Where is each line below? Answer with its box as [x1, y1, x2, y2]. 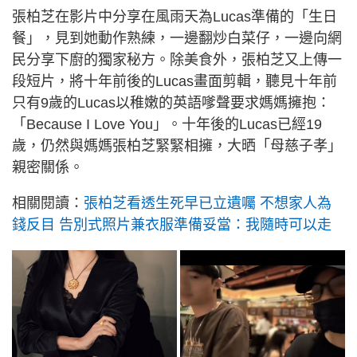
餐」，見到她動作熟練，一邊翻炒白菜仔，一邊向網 [12, 29, 342, 46]
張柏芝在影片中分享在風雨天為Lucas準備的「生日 [12, 8, 337, 25]
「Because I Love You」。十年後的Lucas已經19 [12, 116, 322, 132]
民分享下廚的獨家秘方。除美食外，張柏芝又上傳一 [12, 51, 342, 68]
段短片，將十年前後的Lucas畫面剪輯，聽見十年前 [12, 73, 337, 89]
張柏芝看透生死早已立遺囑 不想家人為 [84, 194, 331, 211]
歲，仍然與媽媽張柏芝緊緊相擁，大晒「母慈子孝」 [12, 137, 342, 154]
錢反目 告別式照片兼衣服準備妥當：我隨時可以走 [12, 216, 331, 233]
